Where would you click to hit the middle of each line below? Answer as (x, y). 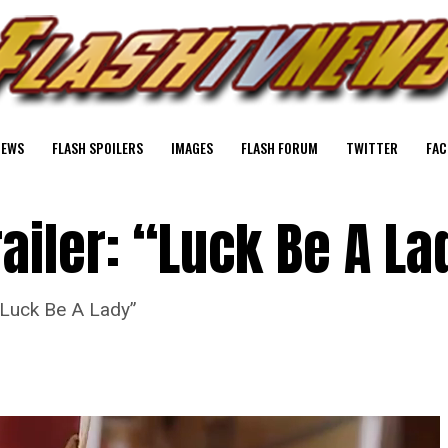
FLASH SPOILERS (97, 147)
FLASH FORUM (279, 147)
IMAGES (192, 147)
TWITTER (372, 147)
